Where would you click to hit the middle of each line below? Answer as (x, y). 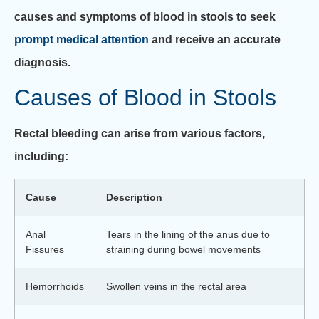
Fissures (45, 249)
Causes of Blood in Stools (145, 98)
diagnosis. (42, 62)
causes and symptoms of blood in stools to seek (145, 16)
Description (134, 197)
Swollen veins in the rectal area (176, 286)
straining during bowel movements (183, 249)
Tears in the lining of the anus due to (188, 234)
